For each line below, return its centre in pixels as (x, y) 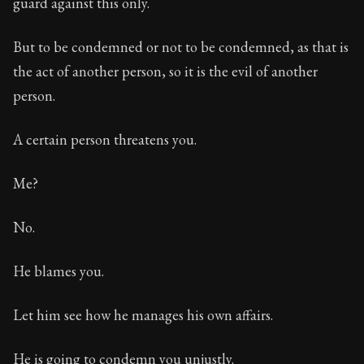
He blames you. (58, 271)
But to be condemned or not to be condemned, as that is (181, 47)
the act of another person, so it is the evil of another (165, 71)
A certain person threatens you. (105, 139)
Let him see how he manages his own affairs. (143, 315)
